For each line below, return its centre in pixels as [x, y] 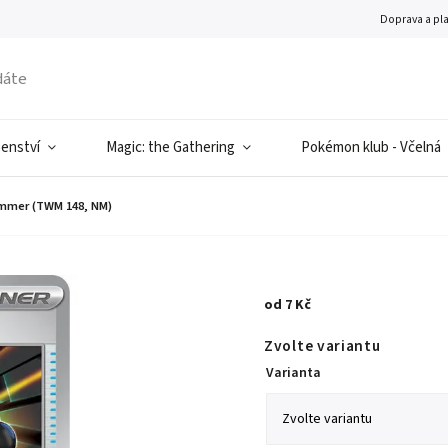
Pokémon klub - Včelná [371, 147]
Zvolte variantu [322, 346]
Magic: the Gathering [170, 147]
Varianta [294, 373]
